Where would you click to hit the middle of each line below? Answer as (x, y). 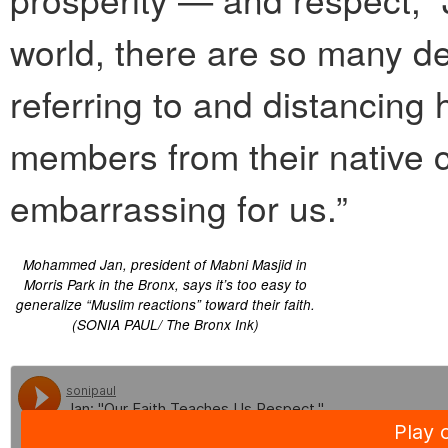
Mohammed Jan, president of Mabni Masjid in (165, 265)
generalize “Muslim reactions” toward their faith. (165, 305)
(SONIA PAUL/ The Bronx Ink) (165, 325)
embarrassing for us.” (179, 207)
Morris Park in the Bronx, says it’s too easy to (165, 285)
